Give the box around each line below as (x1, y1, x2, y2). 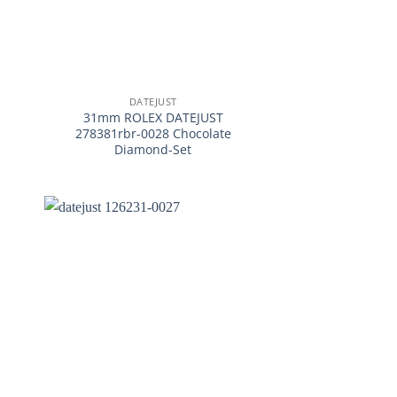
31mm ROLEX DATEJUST (82, 109, 223, 127)
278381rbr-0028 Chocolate (74, 125, 231, 143)
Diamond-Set (114, 141, 192, 159)
